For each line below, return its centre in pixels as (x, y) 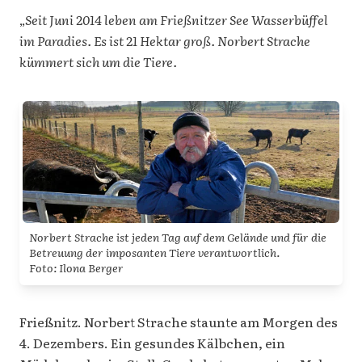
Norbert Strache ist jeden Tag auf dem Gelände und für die (178, 237)
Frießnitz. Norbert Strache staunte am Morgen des (179, 322)
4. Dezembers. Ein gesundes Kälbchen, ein (152, 343)
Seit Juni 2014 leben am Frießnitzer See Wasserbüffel (177, 20)
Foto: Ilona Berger (76, 268)
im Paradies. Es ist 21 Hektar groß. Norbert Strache (165, 41)
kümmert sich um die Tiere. (98, 62)
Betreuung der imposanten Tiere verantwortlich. (154, 253)
